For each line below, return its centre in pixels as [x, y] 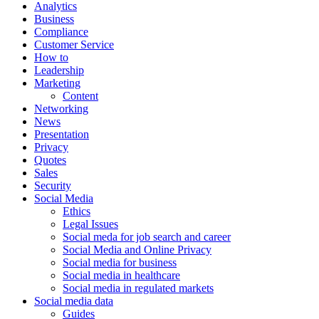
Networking [61, 109]
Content [80, 96]
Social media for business [120, 263]
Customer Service [74, 45]
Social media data [74, 301]
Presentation [62, 135]
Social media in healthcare [121, 276]
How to [51, 58]
